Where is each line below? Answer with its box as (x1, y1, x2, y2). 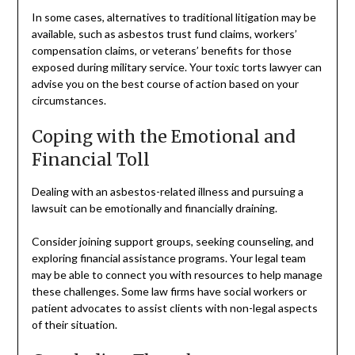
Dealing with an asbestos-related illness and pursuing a (31, 185, 303, 199)
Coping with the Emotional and (31, 126, 296, 148)
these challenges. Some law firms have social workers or (31, 284, 307, 299)
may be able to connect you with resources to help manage (31, 268, 323, 282)
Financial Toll (31, 149, 150, 171)
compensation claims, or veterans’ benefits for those (31, 44, 292, 58)
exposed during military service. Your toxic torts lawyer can (31, 60, 322, 74)
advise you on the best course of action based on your (31, 77, 299, 91)
